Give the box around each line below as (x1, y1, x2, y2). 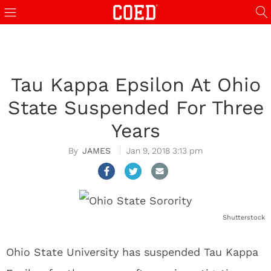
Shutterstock (223, 214, 265, 221)
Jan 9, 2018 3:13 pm (126, 146, 203, 155)
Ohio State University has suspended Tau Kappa (6, 246, 258, 258)
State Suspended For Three (7, 96, 264, 119)
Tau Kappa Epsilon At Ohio (10, 73, 261, 96)
